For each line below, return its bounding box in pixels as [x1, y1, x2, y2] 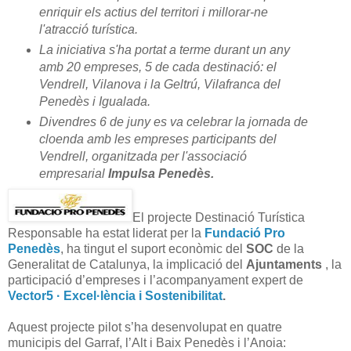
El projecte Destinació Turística [132, 211, 305, 225]
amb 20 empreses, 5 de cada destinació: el [38, 60, 277, 74]
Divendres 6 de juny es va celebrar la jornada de [38, 115, 308, 129]
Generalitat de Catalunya [8, 258, 147, 272]
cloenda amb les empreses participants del [38, 132, 277, 147]
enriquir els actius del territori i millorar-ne [38, 5, 268, 20]
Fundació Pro [204, 226, 285, 241]
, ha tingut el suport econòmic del [60, 242, 246, 256]
